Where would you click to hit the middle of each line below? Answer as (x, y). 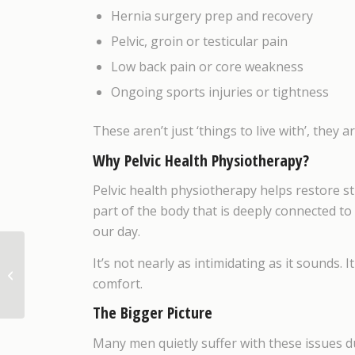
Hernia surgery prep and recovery (212, 16)
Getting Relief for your (81, 266)
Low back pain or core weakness (208, 67)
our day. (117, 232)
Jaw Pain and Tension (79, 283)
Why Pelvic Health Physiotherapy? (201, 160)
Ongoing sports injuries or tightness (220, 92)
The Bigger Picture (153, 313)
